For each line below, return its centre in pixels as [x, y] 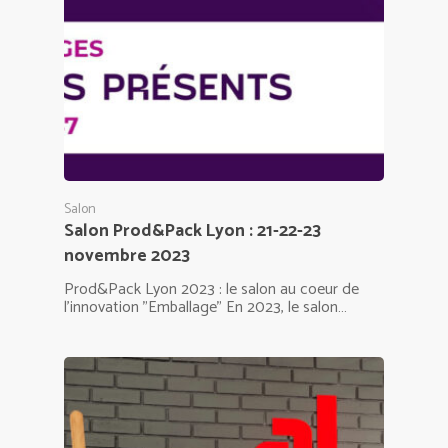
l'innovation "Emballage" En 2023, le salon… [205, 307]
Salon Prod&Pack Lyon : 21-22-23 [192, 231]
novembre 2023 [127, 256]
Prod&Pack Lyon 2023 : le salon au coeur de [211, 289]
